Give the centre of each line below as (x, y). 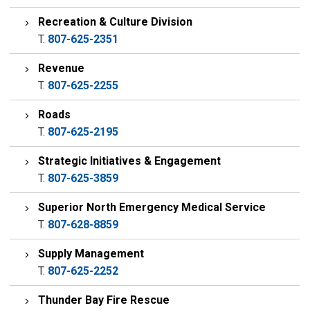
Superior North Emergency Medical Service (152, 207)
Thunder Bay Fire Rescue (104, 300)
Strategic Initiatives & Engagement (130, 161)
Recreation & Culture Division (116, 22)
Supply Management (91, 254)
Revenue (62, 68)
